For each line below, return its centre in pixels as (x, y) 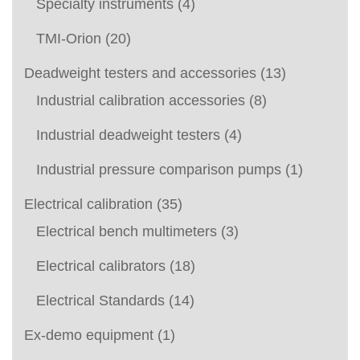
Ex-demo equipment (89, 335)
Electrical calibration (88, 204)
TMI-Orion (69, 38)
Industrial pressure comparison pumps (159, 169)
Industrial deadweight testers (128, 135)
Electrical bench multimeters (127, 231)
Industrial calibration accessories (141, 100)
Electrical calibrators (101, 266)
